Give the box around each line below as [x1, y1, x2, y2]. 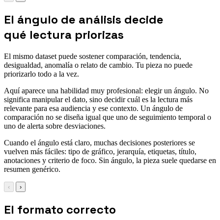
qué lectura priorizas [4, 27, 124, 42]
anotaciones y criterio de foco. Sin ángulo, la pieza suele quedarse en [4, 156, 216, 165]
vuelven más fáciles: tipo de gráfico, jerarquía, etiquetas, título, [4, 147, 196, 156]
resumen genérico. [4, 165, 60, 173]
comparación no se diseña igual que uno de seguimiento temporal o [4, 112, 211, 121]
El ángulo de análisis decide [4, 11, 164, 27]
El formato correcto [4, 201, 116, 217]
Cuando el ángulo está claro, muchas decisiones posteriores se [4, 138, 195, 147]
